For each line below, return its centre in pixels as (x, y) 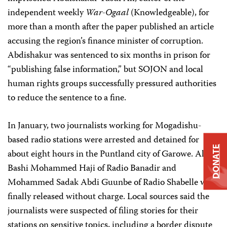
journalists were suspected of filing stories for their (103, 211)
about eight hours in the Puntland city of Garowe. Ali (107, 155)
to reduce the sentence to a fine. (67, 98)
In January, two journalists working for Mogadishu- (105, 126)
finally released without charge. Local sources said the (108, 197)
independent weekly (47, 13)
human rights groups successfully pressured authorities (112, 84)
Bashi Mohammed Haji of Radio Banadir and (92, 169)
